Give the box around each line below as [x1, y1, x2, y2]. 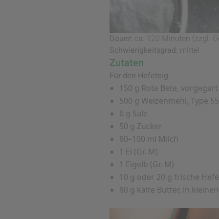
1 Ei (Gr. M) [119, 146, 158, 157]
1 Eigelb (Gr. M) [119, 158, 174, 170]
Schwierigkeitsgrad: [109, 44, 178, 56]
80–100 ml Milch [119, 133, 178, 144]
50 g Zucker [119, 120, 162, 131]
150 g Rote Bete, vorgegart [119, 82, 218, 93]
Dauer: [109, 32, 132, 44]
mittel [178, 44, 199, 56]
